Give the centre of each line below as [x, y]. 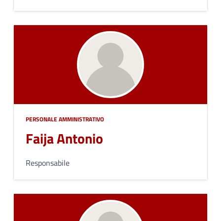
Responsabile [48, 163]
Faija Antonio [64, 138]
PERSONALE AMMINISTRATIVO [65, 119]
